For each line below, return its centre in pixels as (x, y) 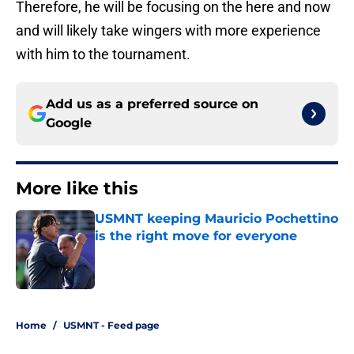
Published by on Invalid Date (163, 252)
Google (69, 123)
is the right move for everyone (196, 236)
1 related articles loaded (73, 302)
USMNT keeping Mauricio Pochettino (217, 219)
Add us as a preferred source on (152, 104)
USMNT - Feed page (111, 326)
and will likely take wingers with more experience (168, 31)
